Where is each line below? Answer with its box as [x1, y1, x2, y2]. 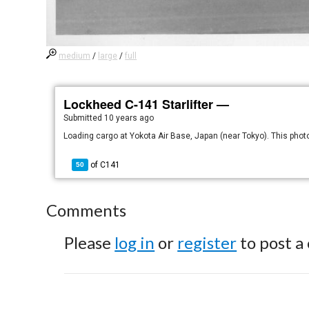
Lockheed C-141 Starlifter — [63, 95, 230, 113]
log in [114, 232, 155, 252]
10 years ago [104, 113, 154, 123]
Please [64, 232, 115, 252]
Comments [46, 200, 127, 220]
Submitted [63, 113, 105, 123]
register [177, 232, 237, 252]
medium [59, 51, 91, 61]
